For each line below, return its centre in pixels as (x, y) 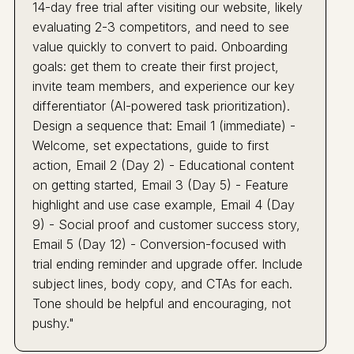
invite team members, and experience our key (164, 86)
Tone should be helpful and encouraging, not (162, 303)
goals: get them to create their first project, (156, 66)
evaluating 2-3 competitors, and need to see (161, 26)
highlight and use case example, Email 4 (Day (164, 204)
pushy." (54, 323)
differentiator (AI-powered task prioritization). (162, 105)
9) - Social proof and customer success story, (167, 224)
